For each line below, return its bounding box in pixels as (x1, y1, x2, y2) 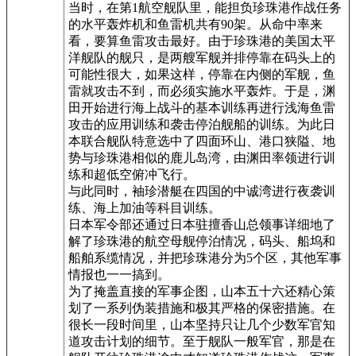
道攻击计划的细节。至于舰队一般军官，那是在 (68, 334, 335, 348)
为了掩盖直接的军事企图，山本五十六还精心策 (68, 284, 335, 298)
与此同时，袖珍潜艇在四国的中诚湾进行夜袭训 (68, 184, 335, 198)
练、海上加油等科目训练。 (68, 200, 221, 215)
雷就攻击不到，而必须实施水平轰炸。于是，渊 (68, 83, 335, 98)
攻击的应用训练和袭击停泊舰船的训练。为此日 (68, 117, 335, 131)
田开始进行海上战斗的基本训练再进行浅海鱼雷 (68, 100, 335, 114)
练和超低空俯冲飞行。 (68, 167, 195, 181)
